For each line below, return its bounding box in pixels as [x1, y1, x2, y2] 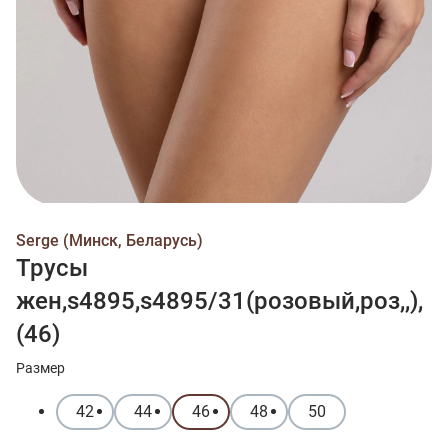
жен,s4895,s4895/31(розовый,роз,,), [16, 286, 423, 315]
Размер [16, 359, 65, 376]
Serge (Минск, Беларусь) [16, 230, 203, 250]
